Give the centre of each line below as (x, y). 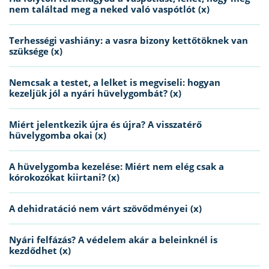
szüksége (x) (36, 51)
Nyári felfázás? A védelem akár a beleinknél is (113, 240)
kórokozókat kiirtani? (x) (64, 177)
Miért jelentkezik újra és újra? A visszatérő (105, 125)
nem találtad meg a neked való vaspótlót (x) (109, 9)
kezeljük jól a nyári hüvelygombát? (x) (95, 93)
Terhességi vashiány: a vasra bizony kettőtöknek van (128, 41)
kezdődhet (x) (40, 251)
